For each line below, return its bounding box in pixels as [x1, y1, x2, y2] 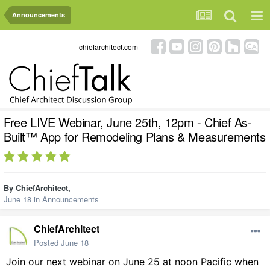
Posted [34, 237, 61, 249]
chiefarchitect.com [79, 41, 138, 52]
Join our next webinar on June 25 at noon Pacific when [6, 256, 259, 268]
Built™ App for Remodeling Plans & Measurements [4, 128, 266, 146]
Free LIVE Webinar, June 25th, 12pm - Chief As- [4, 113, 252, 131]
